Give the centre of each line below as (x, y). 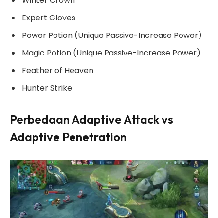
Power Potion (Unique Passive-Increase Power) (112, 35)
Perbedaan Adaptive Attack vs (91, 119)
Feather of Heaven (59, 71)
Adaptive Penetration (68, 137)
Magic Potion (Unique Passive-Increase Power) (111, 53)
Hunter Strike (47, 88)
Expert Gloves (49, 18)
